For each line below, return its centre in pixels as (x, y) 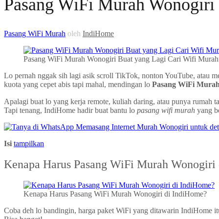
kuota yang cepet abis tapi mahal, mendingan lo (78, 84)
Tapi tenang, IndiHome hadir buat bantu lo (70, 110)
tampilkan (29, 143)
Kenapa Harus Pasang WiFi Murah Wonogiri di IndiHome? (115, 194)
